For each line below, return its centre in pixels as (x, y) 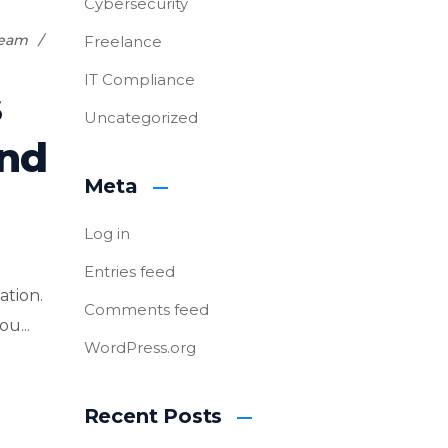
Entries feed (129, 271)
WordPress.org (139, 347)
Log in (106, 233)
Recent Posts (153, 416)
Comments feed (146, 309)
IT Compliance (139, 79)
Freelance (122, 41)
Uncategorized (140, 117)
